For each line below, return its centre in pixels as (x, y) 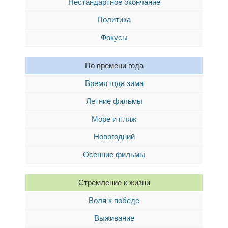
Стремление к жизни (114, 182)
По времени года (114, 65)
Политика (114, 20)
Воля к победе (114, 200)
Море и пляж (114, 119)
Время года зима (114, 83)
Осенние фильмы (114, 154)
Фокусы (114, 37)
